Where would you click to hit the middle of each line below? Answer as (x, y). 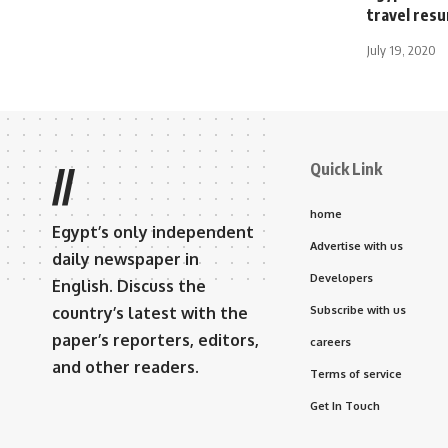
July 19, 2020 (401, 49)
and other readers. (125, 366)
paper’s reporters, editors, (155, 339)
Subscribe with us (358, 309)
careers (330, 341)
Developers (341, 277)
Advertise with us (356, 245)
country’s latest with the (150, 312)
